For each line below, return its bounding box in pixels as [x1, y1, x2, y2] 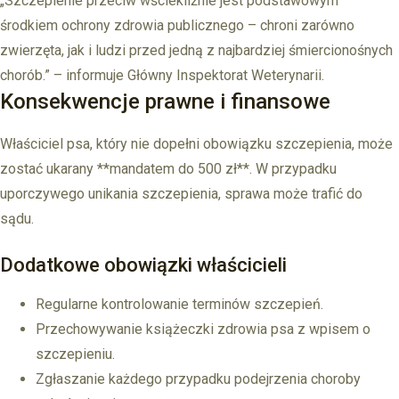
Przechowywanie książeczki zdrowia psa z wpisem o [36, 321, 370, 338]
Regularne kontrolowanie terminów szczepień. [36, 296, 323, 313]
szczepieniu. [36, 346, 115, 363]
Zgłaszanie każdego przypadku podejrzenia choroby [36, 370, 361, 388]
